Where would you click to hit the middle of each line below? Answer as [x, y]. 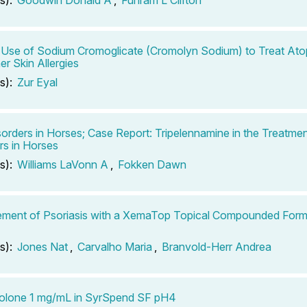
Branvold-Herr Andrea [217, 246]
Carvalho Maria [115, 246]
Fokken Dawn [152, 164]
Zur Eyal [37, 82]
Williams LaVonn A [63, 164]
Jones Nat [42, 246]
